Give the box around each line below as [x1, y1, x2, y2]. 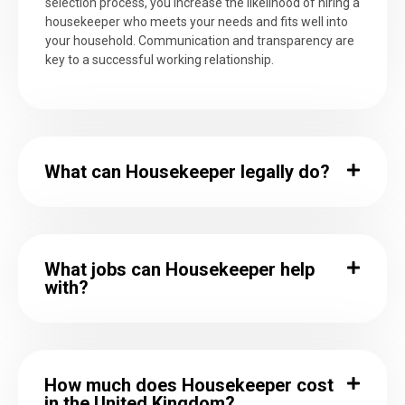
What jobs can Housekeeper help [44, 259, 315, 281]
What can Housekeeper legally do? [44, 161, 330, 184]
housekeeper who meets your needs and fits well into [45, 14, 348, 29]
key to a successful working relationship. [45, 52, 274, 67]
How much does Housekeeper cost [44, 374, 334, 397]
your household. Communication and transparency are [45, 33, 354, 48]
